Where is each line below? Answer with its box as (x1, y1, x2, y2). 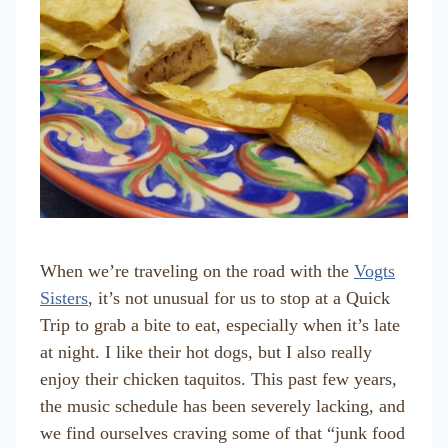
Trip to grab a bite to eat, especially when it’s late (40, 315, 400, 335)
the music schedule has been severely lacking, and (40, 396, 405, 416)
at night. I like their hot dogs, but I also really (40, 342, 372, 362)
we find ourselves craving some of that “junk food (40, 423, 405, 443)
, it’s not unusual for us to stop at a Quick (88, 288, 390, 308)
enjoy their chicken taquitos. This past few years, (40, 369, 397, 389)
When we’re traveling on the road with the (40, 261, 354, 281)
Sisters (40, 288, 88, 308)
